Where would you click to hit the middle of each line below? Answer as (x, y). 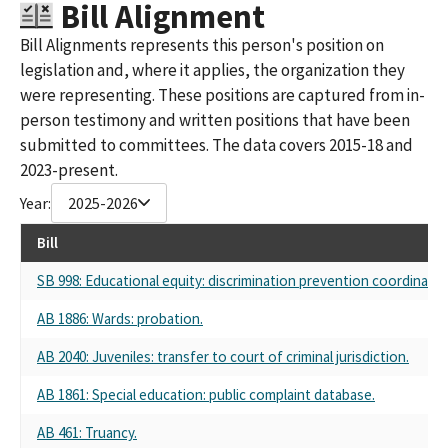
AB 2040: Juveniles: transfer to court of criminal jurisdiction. (223, 356)
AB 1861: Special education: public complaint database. (206, 394)
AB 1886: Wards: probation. (120, 318)
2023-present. (69, 169)
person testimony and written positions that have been (215, 119)
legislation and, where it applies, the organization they (212, 69)
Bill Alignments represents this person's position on (202, 44)
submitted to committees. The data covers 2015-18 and (216, 144)
